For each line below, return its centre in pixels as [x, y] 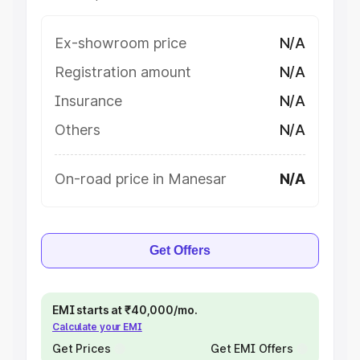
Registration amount [123, 72]
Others [78, 130]
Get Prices [82, 348]
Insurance [88, 101]
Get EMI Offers [252, 348]
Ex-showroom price [121, 43]
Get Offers [180, 250]
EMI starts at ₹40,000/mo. [125, 310]
